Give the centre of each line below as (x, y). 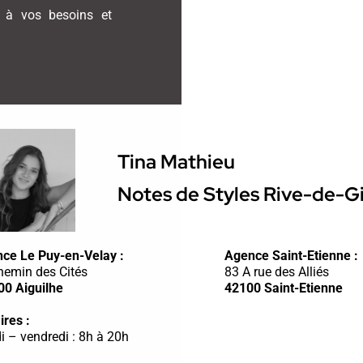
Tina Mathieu (176, 161)
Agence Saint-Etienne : (291, 255)
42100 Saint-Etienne (283, 288)
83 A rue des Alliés (276, 271)
